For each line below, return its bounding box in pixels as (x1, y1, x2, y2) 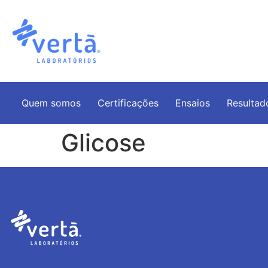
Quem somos (21, 96, 81, 109)
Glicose (61, 127, 146, 157)
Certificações (97, 96, 159, 109)
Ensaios (175, 96, 210, 109)
